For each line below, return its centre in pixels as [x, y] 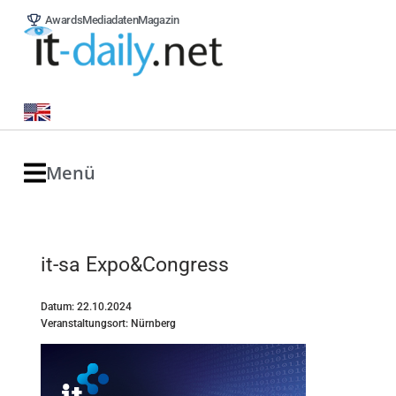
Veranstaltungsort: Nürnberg [108, 324]
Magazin [159, 20]
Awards [64, 20]
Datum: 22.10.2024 [86, 307]
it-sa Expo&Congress [134, 264]
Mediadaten [110, 20]
